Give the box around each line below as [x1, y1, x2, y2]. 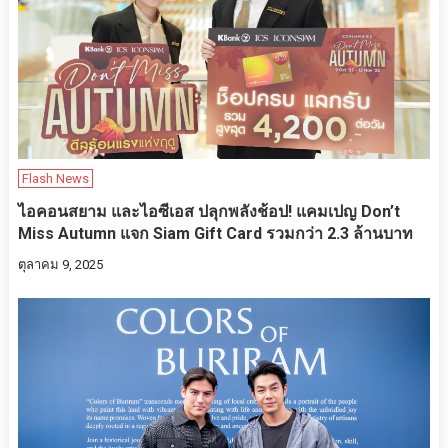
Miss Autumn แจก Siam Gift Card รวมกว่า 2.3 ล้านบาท [17, 224, 413, 244]
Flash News [21, 171, 89, 187]
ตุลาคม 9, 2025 [17, 257, 103, 273]
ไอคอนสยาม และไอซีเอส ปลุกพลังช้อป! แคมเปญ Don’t [17, 202, 400, 222]
